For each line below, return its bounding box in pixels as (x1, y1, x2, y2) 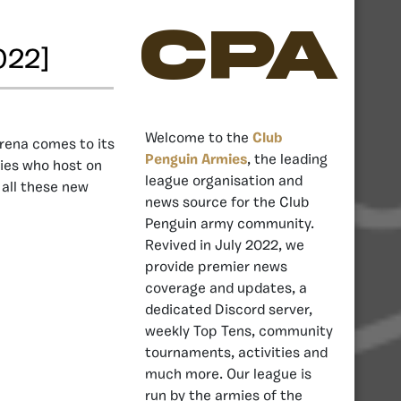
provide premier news (145, 260, 287, 275)
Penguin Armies (145, 152, 247, 167)
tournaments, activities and (145, 346, 328, 361)
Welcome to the (145, 131, 252, 146)
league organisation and (145, 174, 303, 189)
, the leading (247, 152, 328, 167)
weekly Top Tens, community (145, 324, 333, 339)
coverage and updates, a (145, 281, 307, 296)
